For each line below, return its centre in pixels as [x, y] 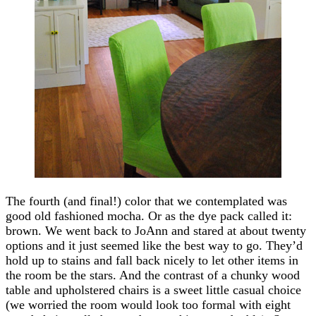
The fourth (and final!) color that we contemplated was [146, 201]
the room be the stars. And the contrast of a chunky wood [153, 275]
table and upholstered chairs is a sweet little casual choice [153, 290]
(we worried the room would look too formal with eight [148, 304]
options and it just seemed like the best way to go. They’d [154, 245]
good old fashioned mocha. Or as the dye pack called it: [149, 215]
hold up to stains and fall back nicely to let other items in [152, 260]
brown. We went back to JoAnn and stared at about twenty [156, 230]
